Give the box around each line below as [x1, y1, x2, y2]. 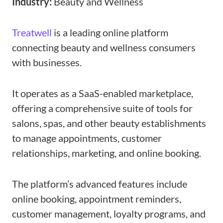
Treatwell [12, 26, 52, 39]
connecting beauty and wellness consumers [12, 41, 196, 54]
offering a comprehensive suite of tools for [12, 102, 193, 114]
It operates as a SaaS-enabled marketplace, [12, 87, 193, 100]
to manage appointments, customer [12, 132, 162, 144]
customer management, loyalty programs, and [12, 208, 206, 220]
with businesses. [12, 56, 82, 69]
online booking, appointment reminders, [12, 193, 181, 205]
